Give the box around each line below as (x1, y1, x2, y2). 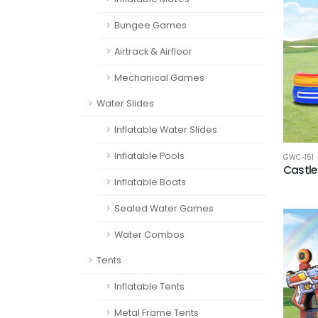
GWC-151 (283, 152, 314, 162)
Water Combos (114, 229, 185, 241)
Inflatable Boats (114, 176, 186, 188)
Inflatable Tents (114, 280, 185, 292)
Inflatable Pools (114, 150, 185, 162)
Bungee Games (114, 19, 187, 31)
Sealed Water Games (114, 202, 214, 214)
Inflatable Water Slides (114, 124, 217, 136)
